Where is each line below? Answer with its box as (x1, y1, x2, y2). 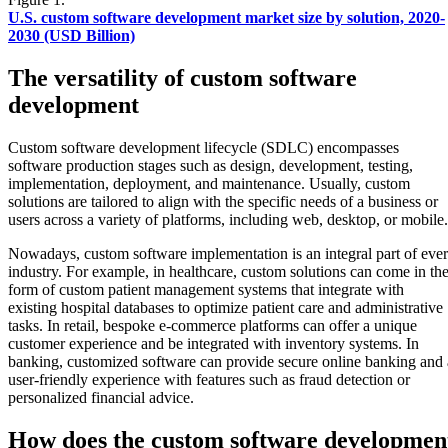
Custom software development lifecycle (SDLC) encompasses (8, 139, 399, 157)
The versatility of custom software (8, 65, 357, 92)
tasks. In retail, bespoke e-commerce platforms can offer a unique (8, 317, 417, 335)
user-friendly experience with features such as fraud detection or (8, 371, 410, 389)
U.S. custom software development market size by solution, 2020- (8, 9, 445, 27)
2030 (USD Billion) (8, 27, 135, 45)
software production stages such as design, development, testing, (8, 157, 413, 175)
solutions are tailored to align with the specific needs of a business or (8, 193, 438, 211)
